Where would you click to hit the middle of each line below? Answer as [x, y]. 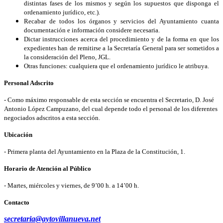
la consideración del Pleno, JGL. [67, 57]
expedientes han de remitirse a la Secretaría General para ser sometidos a [121, 48]
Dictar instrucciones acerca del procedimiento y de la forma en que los [121, 39]
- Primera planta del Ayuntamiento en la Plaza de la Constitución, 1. [95, 151]
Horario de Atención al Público [48, 168]
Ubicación [18, 134]
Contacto [17, 202]
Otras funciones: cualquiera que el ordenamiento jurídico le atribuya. [116, 66]
